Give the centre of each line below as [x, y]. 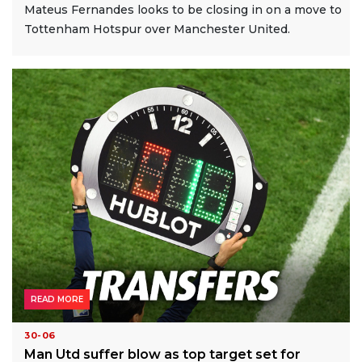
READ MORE [57, 299]
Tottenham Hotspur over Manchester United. [157, 29]
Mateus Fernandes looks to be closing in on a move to [183, 10]
